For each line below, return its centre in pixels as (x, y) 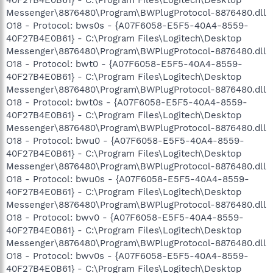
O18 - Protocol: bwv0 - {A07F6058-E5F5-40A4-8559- (125, 217)
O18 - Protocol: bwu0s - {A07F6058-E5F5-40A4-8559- (128, 179)
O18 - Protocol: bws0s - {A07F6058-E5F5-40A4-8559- (127, 25)
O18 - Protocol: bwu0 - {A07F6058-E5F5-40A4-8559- (125, 140)
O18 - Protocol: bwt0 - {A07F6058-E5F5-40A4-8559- (124, 64)
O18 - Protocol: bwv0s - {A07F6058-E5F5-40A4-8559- (127, 256)
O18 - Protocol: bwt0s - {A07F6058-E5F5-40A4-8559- (127, 102)
